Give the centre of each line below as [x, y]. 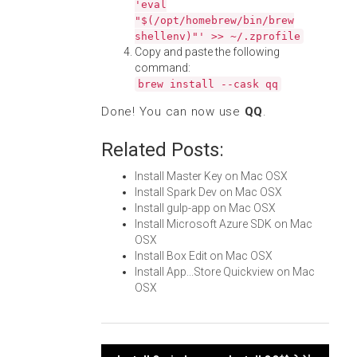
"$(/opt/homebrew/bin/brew [214, 20]
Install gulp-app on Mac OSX [205, 208]
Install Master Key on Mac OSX [211, 176]
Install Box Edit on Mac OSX [204, 256]
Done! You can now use [173, 112]
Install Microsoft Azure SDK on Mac [224, 224]
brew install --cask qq [208, 84]
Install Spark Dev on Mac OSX [208, 192]
